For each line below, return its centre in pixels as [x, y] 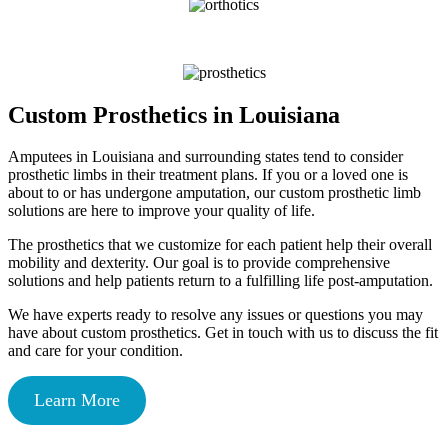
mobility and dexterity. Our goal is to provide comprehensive [199, 263]
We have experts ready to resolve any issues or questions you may [215, 315]
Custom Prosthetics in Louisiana [174, 114]
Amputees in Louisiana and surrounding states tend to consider [205, 157]
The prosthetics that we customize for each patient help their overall [220, 245]
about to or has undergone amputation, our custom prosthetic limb [214, 193]
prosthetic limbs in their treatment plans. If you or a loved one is [208, 175]
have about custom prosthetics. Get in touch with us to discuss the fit [223, 333]
